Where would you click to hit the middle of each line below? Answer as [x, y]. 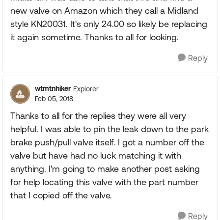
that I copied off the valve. [61, 195]
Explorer [86, 89]
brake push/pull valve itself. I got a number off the [107, 142]
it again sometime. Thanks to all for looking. [95, 37]
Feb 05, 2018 [54, 99]
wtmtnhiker [53, 88]
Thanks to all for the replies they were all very [98, 116]
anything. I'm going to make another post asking [105, 169]
